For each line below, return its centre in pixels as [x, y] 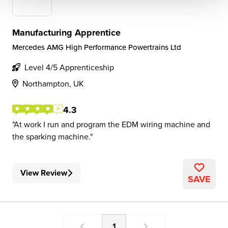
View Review [44, 173]
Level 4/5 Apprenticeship [69, 67]
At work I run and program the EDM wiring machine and [112, 124]
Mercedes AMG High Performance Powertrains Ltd [97, 47]
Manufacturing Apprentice [66, 33]
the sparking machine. [51, 136]
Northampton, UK [53, 83]
